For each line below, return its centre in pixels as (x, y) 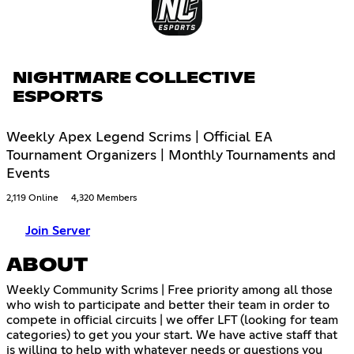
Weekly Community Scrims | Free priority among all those (169, 290)
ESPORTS (58, 97)
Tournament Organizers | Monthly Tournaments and (171, 155)
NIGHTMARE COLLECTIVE (134, 78)
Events (28, 173)
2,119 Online (32, 198)
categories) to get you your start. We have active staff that (172, 335)
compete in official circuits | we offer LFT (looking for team (172, 320)
